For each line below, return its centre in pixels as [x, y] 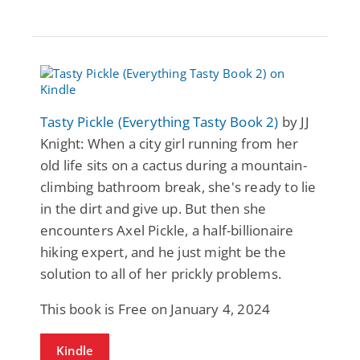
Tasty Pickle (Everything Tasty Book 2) [160, 121]
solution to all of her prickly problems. [161, 273]
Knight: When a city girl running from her [170, 143]
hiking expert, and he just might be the [163, 252]
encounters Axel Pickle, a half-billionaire [167, 230]
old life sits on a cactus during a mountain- [174, 165]
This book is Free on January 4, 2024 [155, 309]
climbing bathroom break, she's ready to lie [178, 186]
